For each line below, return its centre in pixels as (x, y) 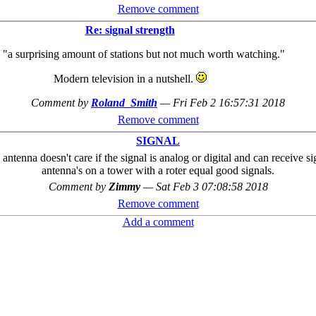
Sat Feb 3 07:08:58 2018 (212, 187)
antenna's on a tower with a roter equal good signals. (158, 171)
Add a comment (158, 222)
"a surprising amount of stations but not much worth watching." (144, 54)
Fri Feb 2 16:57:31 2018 (229, 103)
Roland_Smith (124, 103)
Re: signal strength (130, 30)
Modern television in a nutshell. (124, 79)
